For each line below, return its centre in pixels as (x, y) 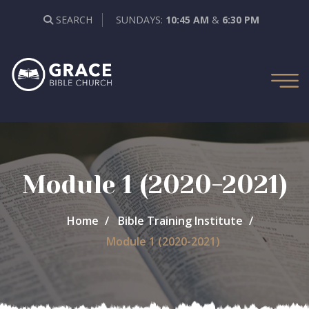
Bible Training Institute (180, 221)
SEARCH (72, 20)
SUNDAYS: (140, 20)
